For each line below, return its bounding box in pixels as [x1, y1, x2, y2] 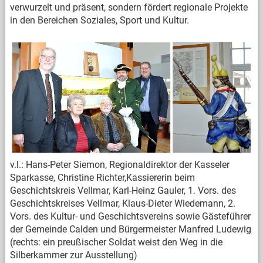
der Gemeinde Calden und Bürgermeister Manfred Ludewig [9, 223, 251, 235]
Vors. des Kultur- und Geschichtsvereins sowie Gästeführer [9, 210, 251, 222]
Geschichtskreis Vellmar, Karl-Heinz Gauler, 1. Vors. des [9, 184, 236, 196]
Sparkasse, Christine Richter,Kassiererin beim [9, 171, 195, 183]
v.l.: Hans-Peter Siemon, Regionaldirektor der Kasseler [9, 159, 230, 170]
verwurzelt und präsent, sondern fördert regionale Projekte [9, 2, 248, 13]
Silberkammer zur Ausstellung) [9, 249, 137, 261]
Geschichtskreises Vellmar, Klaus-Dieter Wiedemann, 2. [9, 197, 235, 209]
